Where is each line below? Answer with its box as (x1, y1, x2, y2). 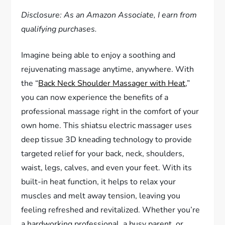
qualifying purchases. (21, 24, 97, 35)
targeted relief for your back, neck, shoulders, (21, 148, 185, 160)
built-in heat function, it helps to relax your (21, 176, 176, 188)
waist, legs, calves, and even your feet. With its (21, 162, 192, 174)
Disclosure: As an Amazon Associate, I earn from (21, 10, 197, 21)
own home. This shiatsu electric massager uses (21, 120, 192, 132)
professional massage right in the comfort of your (21, 106, 199, 118)
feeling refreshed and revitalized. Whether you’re (21, 204, 200, 216)
